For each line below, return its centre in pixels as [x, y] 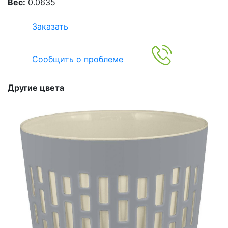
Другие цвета [36, 88]
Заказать [50, 26]
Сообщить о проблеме [78, 59]
